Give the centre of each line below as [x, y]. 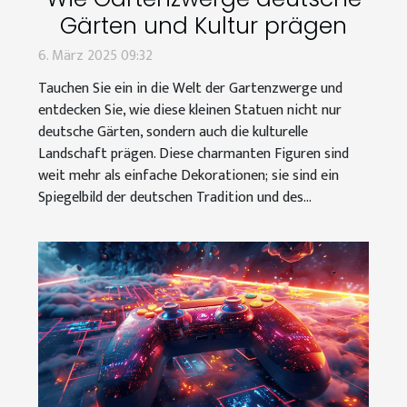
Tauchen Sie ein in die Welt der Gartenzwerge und [190, 89]
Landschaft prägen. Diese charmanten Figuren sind [194, 154]
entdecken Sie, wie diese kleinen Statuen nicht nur [190, 111]
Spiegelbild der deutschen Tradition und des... [175, 198]
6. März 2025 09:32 [95, 56]
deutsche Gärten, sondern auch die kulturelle [173, 133]
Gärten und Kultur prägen [203, 26]
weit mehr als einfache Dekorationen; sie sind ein [189, 176]
